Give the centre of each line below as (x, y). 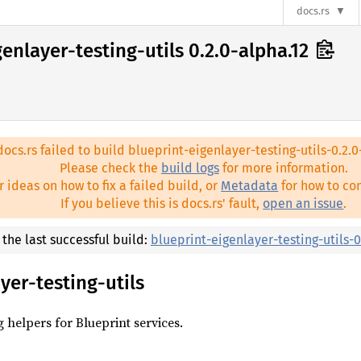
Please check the (110, 168)
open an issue (303, 204)
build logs (190, 168)
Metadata (250, 186)
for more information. (283, 168)
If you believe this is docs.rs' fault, (162, 204)
